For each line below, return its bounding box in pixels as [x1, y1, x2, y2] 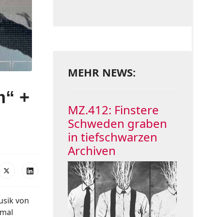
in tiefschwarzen [67, 128, 157, 145]
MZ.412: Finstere [67, 101, 159, 118]
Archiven [67, 142, 116, 158]
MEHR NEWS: [67, 64, 136, 79]
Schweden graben [67, 115, 167, 131]
